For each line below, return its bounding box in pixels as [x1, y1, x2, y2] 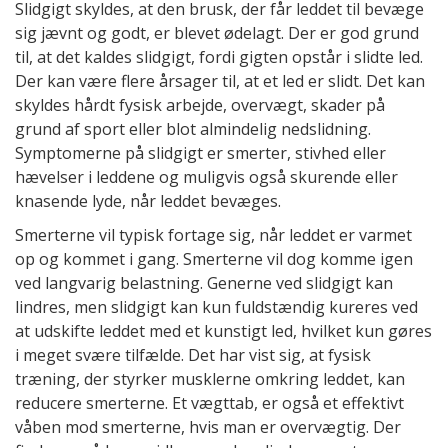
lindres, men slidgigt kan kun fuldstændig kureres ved [15, 295, 418, 318]
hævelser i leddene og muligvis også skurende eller [15, 165, 398, 188]
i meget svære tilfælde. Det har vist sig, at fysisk [15, 343, 371, 366]
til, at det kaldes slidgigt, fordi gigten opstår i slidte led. [15, 45, 423, 68]
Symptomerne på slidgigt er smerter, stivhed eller [15, 141, 386, 164]
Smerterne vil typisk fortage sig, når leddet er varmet [15, 223, 412, 246]
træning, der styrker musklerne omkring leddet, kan [15, 367, 405, 390]
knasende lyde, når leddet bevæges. [15, 189, 281, 212]
